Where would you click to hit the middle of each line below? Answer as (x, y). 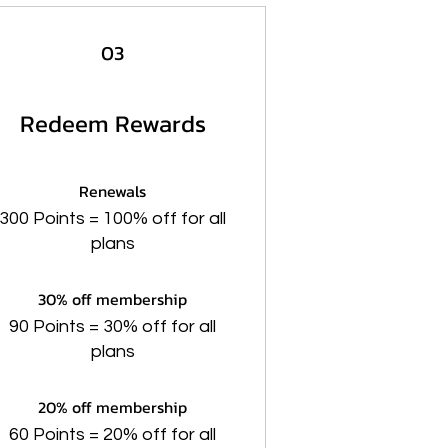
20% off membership (113, 407)
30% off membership (113, 299)
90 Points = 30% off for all (113, 326)
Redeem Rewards (112, 123)
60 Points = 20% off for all (113, 434)
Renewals (113, 191)
